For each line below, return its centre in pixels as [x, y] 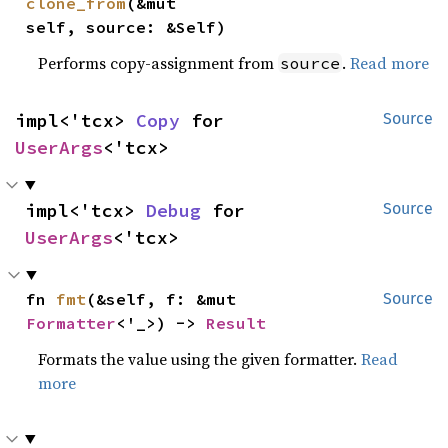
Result [236, 322]
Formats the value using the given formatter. [200, 358]
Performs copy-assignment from [158, 62]
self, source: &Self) [126, 26]
